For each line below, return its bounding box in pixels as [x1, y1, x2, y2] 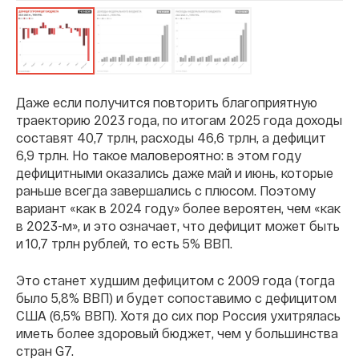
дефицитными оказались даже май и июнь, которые [16, 165, 333, 180]
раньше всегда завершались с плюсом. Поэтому [16, 183, 316, 198]
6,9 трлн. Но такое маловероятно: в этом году [16, 147, 301, 163]
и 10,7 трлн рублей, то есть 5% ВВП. [16, 236, 232, 251]
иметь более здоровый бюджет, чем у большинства [16, 325, 338, 341]
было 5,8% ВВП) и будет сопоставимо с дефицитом [16, 290, 337, 305]
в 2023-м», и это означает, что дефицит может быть [16, 218, 340, 233]
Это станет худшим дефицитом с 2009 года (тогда [16, 272, 335, 288]
